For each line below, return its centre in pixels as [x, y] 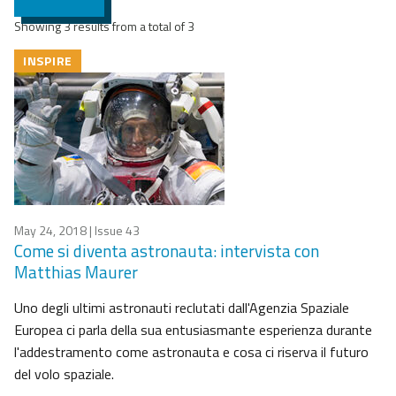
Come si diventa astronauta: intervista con [167, 251]
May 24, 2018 [50, 231]
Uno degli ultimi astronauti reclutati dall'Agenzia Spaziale [182, 308]
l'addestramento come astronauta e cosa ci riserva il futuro [191, 352]
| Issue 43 [113, 231]
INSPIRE [48, 61]
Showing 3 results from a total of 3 [104, 27]
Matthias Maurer [76, 272]
